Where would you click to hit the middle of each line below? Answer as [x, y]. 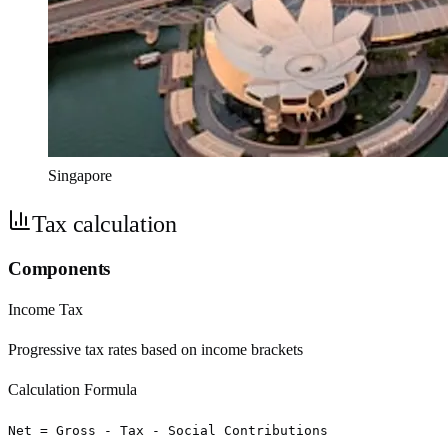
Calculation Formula [72, 390]
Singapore [80, 175]
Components [59, 268]
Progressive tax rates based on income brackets [155, 350]
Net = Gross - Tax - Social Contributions [168, 431]
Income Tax [45, 310]
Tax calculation [104, 223]
